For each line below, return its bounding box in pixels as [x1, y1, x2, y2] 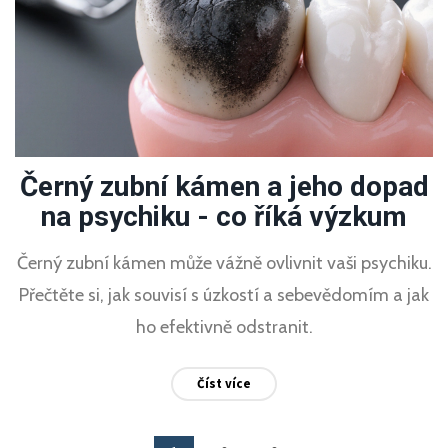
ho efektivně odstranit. [135, 316, 313, 339]
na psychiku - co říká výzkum [41, 200, 407, 234]
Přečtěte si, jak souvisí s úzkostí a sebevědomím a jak [19, 284, 429, 307]
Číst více [197, 375, 251, 393]
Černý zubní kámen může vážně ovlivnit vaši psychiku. [16, 252, 432, 275]
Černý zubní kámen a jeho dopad [19, 170, 429, 204]
